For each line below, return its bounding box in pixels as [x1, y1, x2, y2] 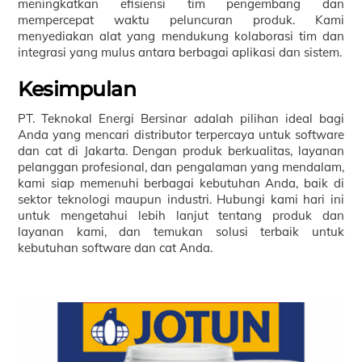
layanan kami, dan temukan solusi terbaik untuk [18, 224, 344, 240]
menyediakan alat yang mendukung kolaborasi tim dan [18, 28, 344, 44]
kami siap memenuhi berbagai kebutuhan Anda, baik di [18, 175, 344, 192]
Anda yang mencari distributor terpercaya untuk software [18, 127, 344, 143]
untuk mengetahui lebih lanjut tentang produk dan [18, 208, 344, 224]
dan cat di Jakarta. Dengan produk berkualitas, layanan [18, 143, 344, 159]
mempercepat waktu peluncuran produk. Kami [18, 12, 344, 28]
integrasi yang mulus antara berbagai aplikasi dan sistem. [18, 44, 343, 61]
